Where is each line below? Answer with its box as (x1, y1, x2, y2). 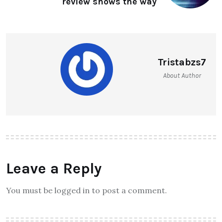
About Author (163, 71, 201, 80)
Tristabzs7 (158, 56, 206, 68)
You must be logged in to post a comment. (6, 185, 167, 195)
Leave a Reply (6, 159, 102, 177)
